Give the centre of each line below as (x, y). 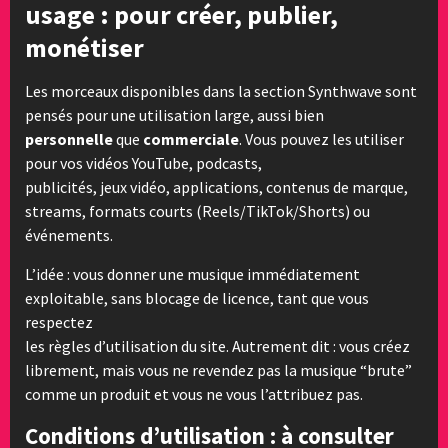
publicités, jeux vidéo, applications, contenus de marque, (216, 186)
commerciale (191, 138)
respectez (59, 321)
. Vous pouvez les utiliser (321, 138)
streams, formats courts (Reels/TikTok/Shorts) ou (197, 210)
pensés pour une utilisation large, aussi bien (174, 114)
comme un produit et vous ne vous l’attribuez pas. (194, 393)
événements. (69, 234)
